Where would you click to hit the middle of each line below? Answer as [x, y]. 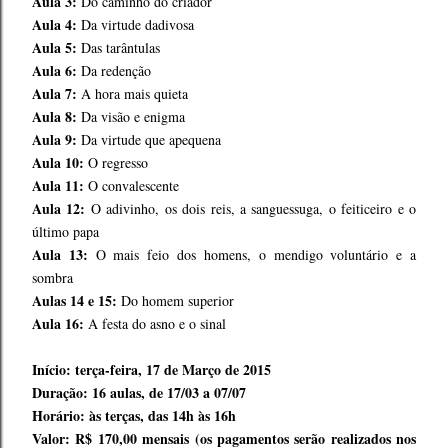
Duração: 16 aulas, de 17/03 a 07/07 [139, 392]
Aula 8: [54, 116]
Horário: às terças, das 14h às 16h [134, 415]
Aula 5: [54, 47]
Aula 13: [60, 254]
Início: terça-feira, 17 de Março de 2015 [151, 369]
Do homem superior [175, 300]
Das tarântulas [118, 47]
